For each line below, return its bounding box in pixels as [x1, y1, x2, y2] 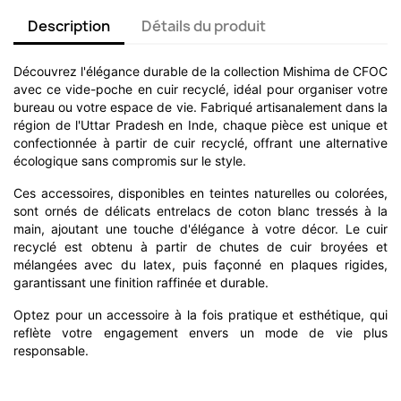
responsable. [13, 343, 89, 359]
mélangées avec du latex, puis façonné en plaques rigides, [13, 257, 388, 273]
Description [28, 16, 110, 37]
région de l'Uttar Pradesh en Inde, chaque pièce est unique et [13, 117, 388, 133]
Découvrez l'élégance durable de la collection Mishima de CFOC [13, 64, 388, 80]
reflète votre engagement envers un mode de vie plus [13, 325, 388, 341]
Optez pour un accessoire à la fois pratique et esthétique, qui [13, 307, 388, 323]
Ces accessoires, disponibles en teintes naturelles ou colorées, [13, 185, 388, 201]
